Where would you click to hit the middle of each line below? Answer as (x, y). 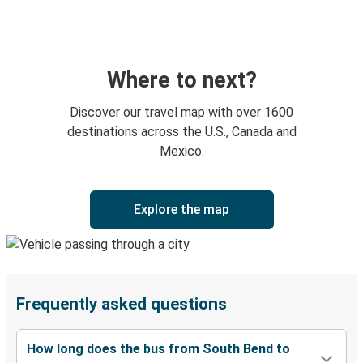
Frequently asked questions (122, 304)
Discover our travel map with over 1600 (181, 113)
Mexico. (181, 152)
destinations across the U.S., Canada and (181, 132)
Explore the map (181, 210)
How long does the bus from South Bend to (158, 349)
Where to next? (181, 81)
